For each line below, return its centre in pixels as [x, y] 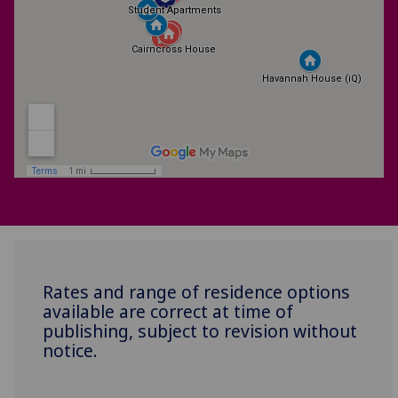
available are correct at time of [168, 312]
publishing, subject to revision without [200, 331]
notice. [71, 351]
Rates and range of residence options [197, 292]
